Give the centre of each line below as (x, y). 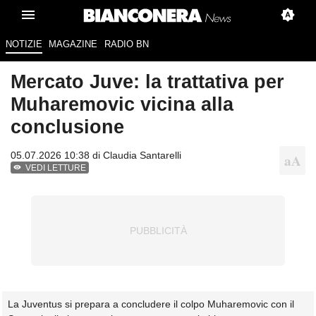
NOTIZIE (24, 44)
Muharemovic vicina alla (122, 104)
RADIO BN (126, 44)
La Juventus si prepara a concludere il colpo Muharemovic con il (151, 304)
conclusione (67, 127)
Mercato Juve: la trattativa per (147, 82)
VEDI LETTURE (56, 168)
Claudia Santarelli (142, 156)
